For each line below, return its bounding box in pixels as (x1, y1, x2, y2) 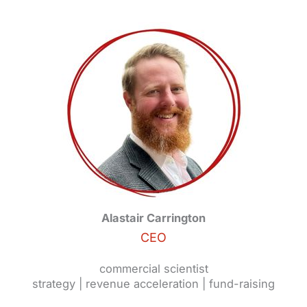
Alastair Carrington (101, 211, 206, 225)
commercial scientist (99, 261, 208, 275)
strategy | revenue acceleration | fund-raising (32, 276, 275, 291)
